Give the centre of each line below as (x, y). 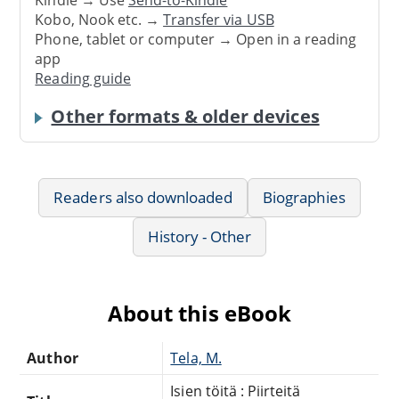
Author (53, 358)
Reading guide (83, 79)
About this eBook (199, 313)
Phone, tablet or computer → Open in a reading (196, 40)
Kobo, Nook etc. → (99, 20)
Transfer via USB (219, 20)
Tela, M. (196, 358)
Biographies (304, 197)
